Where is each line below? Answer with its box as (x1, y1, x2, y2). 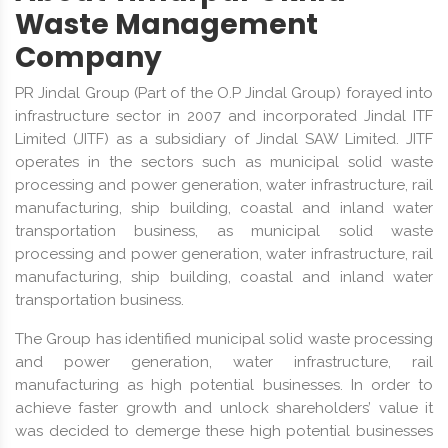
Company (15, 37, 162, 77)
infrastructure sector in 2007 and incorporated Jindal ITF (15, 106, 433, 125)
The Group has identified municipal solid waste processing (15, 329, 433, 348)
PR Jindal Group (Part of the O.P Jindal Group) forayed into (15, 83, 433, 102)
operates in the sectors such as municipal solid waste (15, 152, 433, 171)
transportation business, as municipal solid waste (15, 221, 433, 240)
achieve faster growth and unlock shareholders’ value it (15, 398, 433, 417)
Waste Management (15, 4, 318, 44)
